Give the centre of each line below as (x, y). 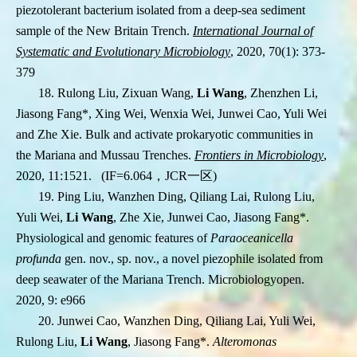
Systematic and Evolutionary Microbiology (123, 52)
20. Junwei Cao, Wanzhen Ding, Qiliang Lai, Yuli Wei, (177, 321)
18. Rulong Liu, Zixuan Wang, (116, 93)
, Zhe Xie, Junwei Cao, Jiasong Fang (206, 218)
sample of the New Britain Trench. (104, 31)
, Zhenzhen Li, (281, 93)
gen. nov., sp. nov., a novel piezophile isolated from (192, 259)
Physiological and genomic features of (113, 238)
